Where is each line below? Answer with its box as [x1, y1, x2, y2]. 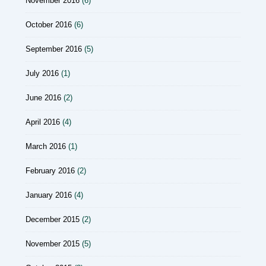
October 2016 [26, 20, 72, 30]
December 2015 [26, 215, 80, 224]
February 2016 [26, 166, 75, 176]
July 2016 [26, 69, 59, 78]
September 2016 [26, 45, 82, 54]
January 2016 [26, 191, 72, 200]
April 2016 [26, 118, 60, 127]
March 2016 [26, 142, 66, 151]
